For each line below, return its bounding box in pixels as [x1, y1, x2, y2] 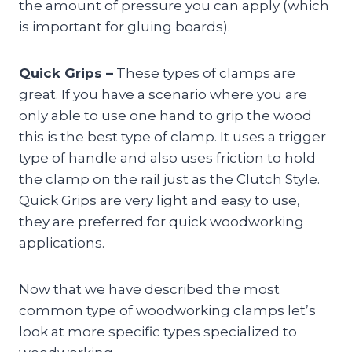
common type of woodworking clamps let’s [19, 302, 316, 319]
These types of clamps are [113, 65, 295, 82]
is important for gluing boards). [19, 19, 230, 35]
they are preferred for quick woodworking [19, 214, 304, 230]
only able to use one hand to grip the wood [19, 108, 312, 124]
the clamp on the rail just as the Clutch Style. [19, 171, 320, 188]
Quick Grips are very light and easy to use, [19, 192, 300, 209]
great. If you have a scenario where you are [19, 86, 307, 103]
